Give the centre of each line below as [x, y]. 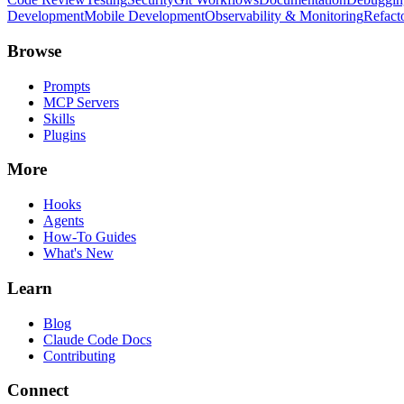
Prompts [67, 86]
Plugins [64, 134]
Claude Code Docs [97, 339]
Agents [64, 221]
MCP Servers [81, 102]
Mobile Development [144, 16]
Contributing [79, 355]
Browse [34, 50]
